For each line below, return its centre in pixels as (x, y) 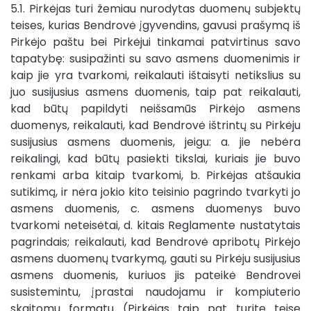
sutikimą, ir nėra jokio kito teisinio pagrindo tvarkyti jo (155, 192)
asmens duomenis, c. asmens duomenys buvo (155, 209)
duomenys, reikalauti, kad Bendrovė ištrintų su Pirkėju (155, 125)
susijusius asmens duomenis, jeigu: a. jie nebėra (155, 142)
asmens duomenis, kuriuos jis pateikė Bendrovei (155, 275)
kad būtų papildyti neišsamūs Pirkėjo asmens (155, 109)
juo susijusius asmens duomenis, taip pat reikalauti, (155, 92)
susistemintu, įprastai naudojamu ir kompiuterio (155, 292)
